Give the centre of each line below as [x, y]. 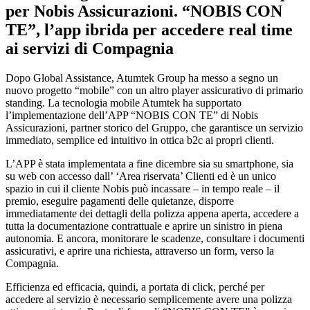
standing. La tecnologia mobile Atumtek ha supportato [124, 102]
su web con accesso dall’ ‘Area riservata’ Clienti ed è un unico [141, 176]
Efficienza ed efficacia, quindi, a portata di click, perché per [135, 286]
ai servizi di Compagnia [90, 48]
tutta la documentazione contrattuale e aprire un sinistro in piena [144, 226]
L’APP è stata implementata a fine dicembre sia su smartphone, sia [149, 163]
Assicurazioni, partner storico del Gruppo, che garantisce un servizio [154, 127]
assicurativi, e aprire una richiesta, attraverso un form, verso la [140, 250]
